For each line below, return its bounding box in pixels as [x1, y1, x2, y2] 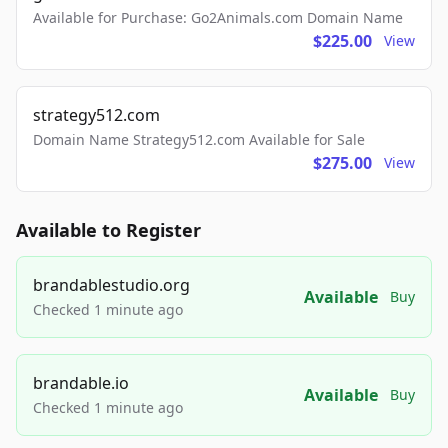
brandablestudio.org [33, 274, 190, 296]
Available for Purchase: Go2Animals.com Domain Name [33, 8, 403, 27]
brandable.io [33, 372, 129, 394]
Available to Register [16, 218, 201, 242]
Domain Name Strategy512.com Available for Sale [33, 130, 365, 149]
